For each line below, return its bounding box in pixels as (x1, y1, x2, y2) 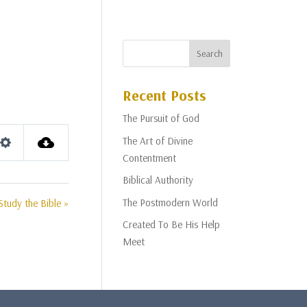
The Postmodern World (123, 195, 219, 209)
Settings (5, 150, 42, 164)
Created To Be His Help (123, 218, 221, 231)
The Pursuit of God (123, 112, 200, 125)
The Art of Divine (123, 134, 193, 147)
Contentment (123, 151, 177, 164)
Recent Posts (123, 86, 207, 105)
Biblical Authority (123, 173, 194, 186)
